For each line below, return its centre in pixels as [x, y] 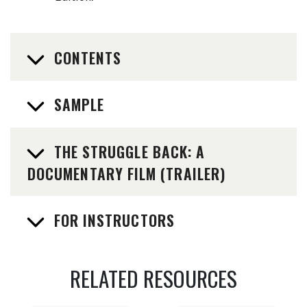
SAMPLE [79, 105]
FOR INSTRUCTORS [114, 220]
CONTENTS [88, 57]
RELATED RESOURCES [153, 278]
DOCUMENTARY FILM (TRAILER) [126, 173]
